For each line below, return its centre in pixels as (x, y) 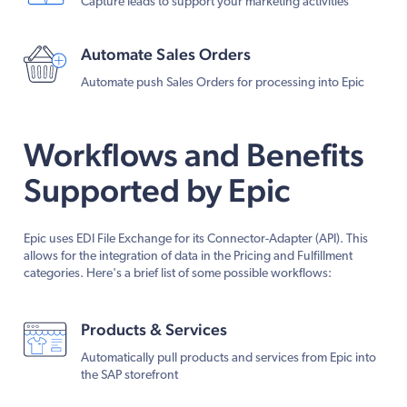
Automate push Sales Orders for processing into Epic (223, 83)
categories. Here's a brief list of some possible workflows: (178, 273)
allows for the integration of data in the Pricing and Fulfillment (188, 256)
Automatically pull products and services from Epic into (228, 358)
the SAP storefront (129, 375)
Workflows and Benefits (194, 154)
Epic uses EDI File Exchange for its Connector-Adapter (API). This (196, 239)
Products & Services (154, 329)
